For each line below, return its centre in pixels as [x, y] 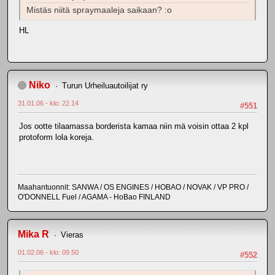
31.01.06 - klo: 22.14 [48, 103]
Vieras [72, 234]
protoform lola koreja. [56, 137]
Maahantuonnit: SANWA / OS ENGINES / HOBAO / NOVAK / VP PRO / [133, 187]
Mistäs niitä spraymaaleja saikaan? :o [99, 10]
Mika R [33, 234]
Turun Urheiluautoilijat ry [105, 85]
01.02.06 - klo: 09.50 [48, 252]
